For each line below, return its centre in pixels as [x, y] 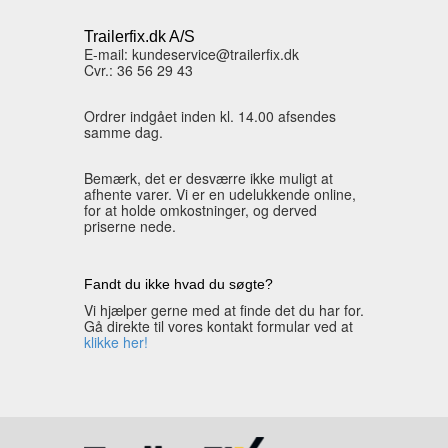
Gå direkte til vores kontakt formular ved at [218, 326]
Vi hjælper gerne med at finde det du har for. [224, 310]
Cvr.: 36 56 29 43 [138, 70]
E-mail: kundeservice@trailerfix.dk [191, 54]
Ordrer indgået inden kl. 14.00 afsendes [210, 116]
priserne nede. [130, 226]
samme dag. [123, 132]
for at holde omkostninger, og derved [200, 210]
